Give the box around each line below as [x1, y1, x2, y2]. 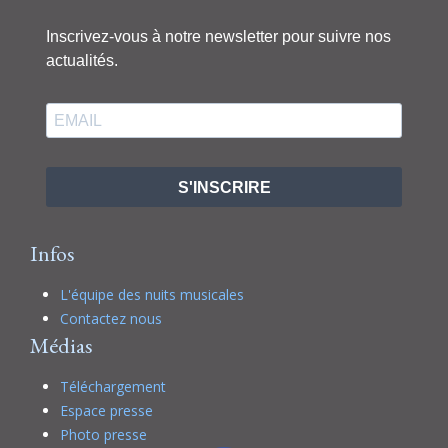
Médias [30, 331, 93, 361]
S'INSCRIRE [177, 178, 271, 196]
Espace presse [60, 401, 153, 421]
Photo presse [60, 425, 147, 445]
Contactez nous [60, 309, 162, 329]
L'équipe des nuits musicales [60, 285, 244, 305]
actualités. [46, 52, 118, 70]
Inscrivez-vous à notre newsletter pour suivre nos [46, 28, 391, 46]
